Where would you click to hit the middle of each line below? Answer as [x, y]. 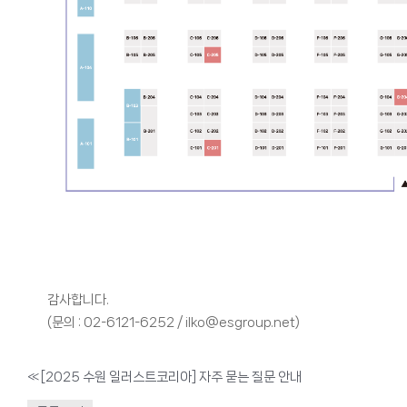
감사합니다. [78, 300]
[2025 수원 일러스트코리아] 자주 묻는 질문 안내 [171, 377]
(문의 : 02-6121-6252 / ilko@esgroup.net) [173, 323]
